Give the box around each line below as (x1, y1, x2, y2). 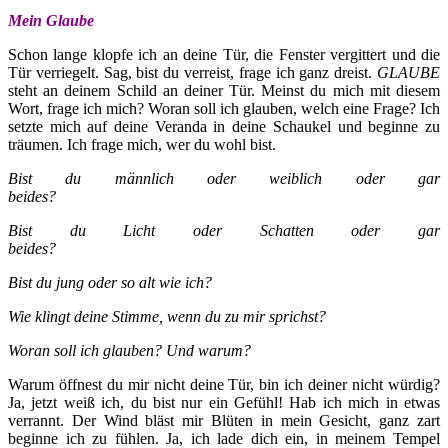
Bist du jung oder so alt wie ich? (8, 273, 216, 291)
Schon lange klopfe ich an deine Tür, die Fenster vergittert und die (8, 45, 440, 63)
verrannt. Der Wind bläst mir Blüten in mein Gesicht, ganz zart (8, 411, 440, 429)
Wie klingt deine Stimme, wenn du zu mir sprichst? (8, 307, 338, 325)
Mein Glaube (8, 11, 94, 29)
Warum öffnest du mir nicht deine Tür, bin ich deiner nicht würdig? (8, 375, 440, 393)
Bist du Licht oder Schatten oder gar (8, 221, 440, 239)
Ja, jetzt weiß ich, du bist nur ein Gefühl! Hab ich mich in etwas (8, 393, 440, 411)
